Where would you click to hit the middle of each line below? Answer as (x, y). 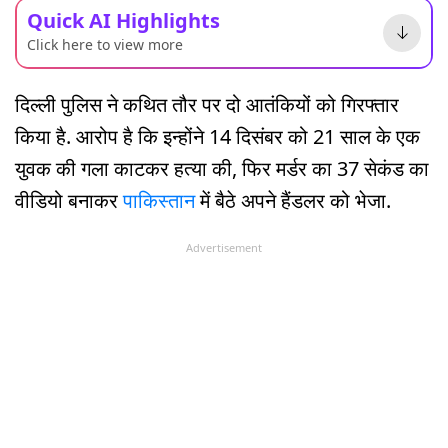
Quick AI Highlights (123, 20)
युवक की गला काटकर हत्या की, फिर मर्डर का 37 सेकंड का (222, 168)
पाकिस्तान (159, 200)
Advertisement (224, 247)
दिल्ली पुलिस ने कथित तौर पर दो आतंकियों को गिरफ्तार (207, 104)
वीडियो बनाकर (69, 200)
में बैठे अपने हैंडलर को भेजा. (293, 200)
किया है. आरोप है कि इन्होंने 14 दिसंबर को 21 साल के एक (217, 136)
